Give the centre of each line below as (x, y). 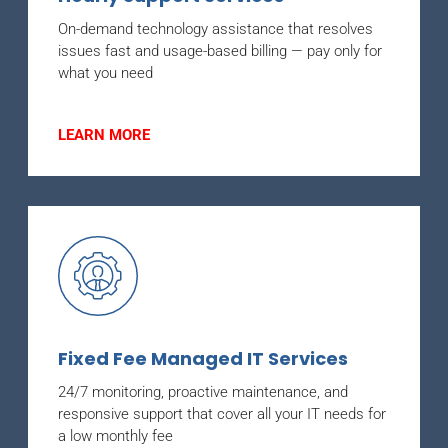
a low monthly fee (115, 435)
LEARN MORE (104, 134)
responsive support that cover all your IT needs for (222, 413)
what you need (105, 72)
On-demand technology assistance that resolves (215, 28)
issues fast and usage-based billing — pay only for (220, 50)
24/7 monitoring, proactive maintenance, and (203, 391)
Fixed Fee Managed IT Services (203, 358)
